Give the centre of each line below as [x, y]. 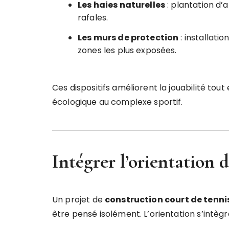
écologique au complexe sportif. [118, 102]
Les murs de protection [128, 38]
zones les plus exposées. [127, 50]
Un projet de [78, 200]
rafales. [93, 18]
